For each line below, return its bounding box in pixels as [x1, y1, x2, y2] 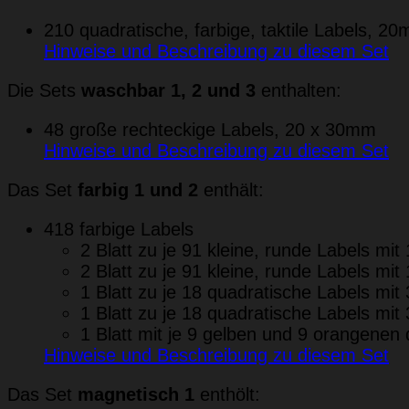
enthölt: [194, 383, 260, 404]
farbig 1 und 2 [78, 179, 198, 200]
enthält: [198, 179, 264, 200]
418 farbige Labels [44, 218, 194, 239]
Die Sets [7, 79, 81, 100]
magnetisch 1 [78, 383, 194, 404]
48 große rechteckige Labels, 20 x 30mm [44, 119, 376, 140]
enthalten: [256, 79, 341, 100]
